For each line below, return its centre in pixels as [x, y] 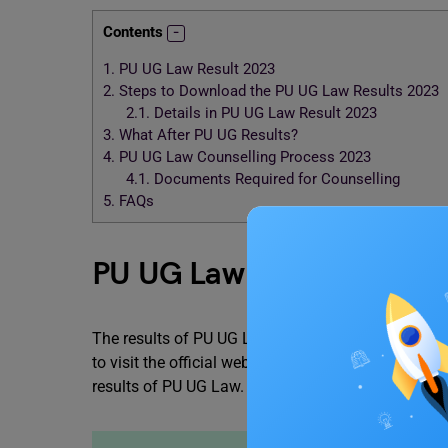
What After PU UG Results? [206, 135]
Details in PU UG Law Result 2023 [263, 113]
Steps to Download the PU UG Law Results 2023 [277, 91]
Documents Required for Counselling [274, 179]
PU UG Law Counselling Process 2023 [243, 157]
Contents [133, 32]
